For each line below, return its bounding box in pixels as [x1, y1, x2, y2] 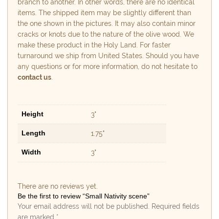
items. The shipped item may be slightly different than [18, 8, 191, 17]
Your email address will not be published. [18, 202, 150, 210]
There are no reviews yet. [18, 182, 98, 190]
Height [22, 109, 44, 118]
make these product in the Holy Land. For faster [18, 41, 171, 49]
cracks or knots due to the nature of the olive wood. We [18, 30, 194, 38]
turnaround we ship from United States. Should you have [18, 51, 199, 60]
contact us [18, 73, 51, 81]
